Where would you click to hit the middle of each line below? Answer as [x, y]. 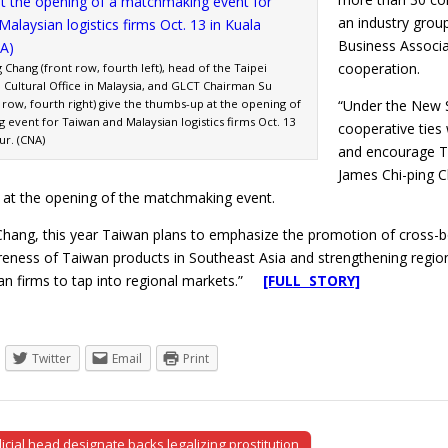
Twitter [51, 358]
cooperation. [379, 68]
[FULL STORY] [311, 280]
